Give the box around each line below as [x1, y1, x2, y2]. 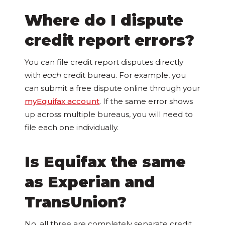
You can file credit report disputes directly [25, 57, 184, 67]
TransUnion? [25, 193, 127, 212]
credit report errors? [25, 31, 195, 50]
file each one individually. [25, 123, 119, 133]
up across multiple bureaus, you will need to [25, 109, 193, 120]
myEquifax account [25, 96, 100, 106]
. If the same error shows [99, 96, 193, 106]
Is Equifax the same [25, 153, 186, 172]
